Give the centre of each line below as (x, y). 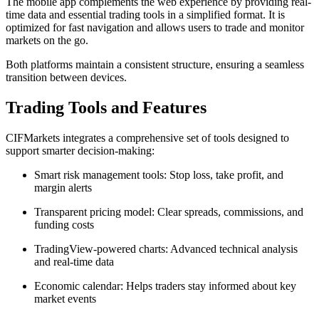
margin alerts (64, 188)
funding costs (66, 225)
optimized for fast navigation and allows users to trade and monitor (155, 28)
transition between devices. (66, 78)
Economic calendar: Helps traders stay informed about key (165, 286)
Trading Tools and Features (106, 108)
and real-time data (75, 262)
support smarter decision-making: (80, 151)
